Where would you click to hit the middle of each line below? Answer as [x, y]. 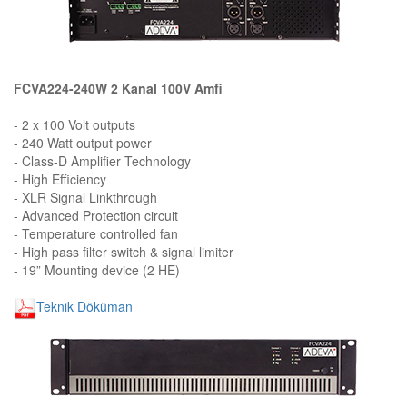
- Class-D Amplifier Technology [102, 160]
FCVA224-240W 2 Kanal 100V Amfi [118, 88]
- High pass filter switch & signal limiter [124, 251]
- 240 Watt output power [83, 142]
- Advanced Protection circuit [96, 215]
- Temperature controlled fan [96, 233]
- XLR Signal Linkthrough [85, 197]
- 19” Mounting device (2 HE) [97, 269]
